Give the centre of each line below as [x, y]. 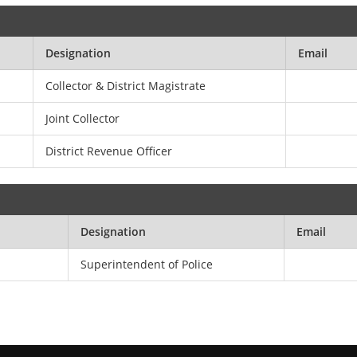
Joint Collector [83, 118]
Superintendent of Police [147, 264]
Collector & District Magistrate [126, 86]
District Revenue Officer [109, 151]
